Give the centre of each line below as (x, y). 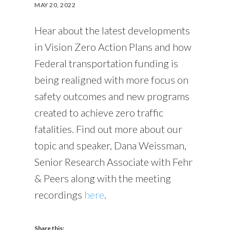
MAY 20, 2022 (55, 5)
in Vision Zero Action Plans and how (113, 47)
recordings (60, 195)
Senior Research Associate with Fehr (114, 162)
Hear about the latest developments (112, 31)
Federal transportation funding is (107, 63)
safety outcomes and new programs (112, 96)
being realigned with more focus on (112, 80)
